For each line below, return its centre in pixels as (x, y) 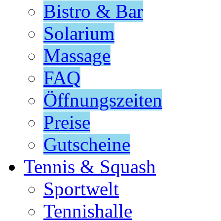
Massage (77, 56)
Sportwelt (81, 189)
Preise (67, 122)
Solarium (79, 34)
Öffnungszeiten (103, 100)
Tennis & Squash (90, 167)
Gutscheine (87, 145)
